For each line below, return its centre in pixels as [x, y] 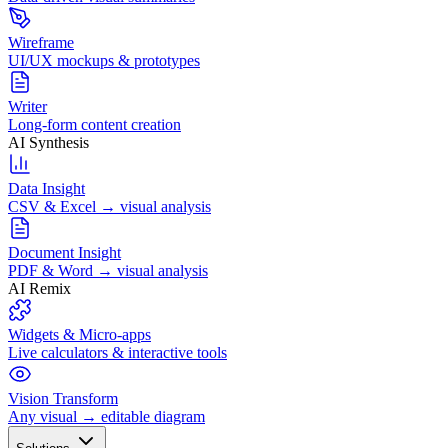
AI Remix [39, 288]
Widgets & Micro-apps [79, 334]
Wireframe [41, 42]
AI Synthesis [48, 142]
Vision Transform [63, 398]
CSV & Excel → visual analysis [109, 206]
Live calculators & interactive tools [117, 352]
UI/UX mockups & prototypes [104, 60]
